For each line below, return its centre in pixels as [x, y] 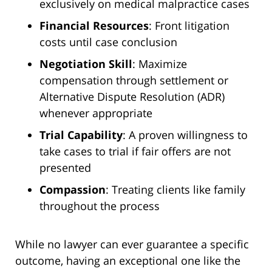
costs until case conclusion [108, 42]
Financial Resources [94, 26]
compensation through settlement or [134, 80]
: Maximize [160, 64]
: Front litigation [189, 26]
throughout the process [100, 206]
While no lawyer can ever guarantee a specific [132, 244]
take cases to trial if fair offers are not [135, 151]
